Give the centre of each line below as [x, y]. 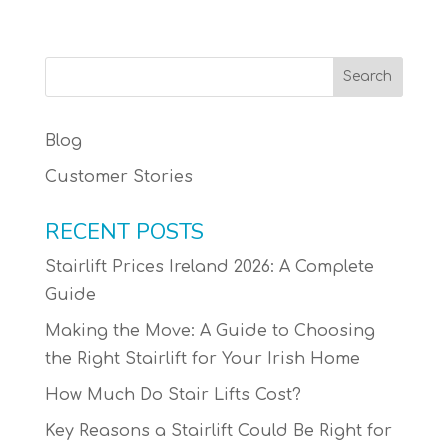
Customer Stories [118, 176]
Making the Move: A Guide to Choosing [209, 330]
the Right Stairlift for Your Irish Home [202, 358]
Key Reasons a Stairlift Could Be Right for [218, 430]
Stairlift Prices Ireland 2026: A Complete [209, 266]
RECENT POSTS [124, 231]
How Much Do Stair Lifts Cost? [172, 394]
